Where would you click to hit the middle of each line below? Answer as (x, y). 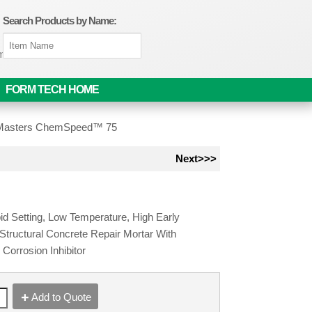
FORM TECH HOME (52, 89)
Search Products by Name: (60, 21)
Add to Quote (62, 297)
